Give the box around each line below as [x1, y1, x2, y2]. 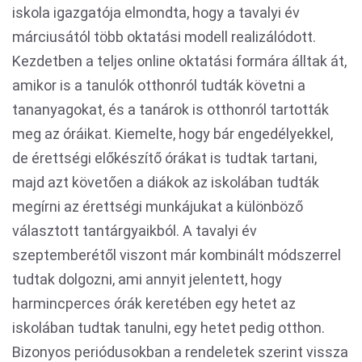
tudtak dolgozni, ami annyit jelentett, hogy [12, 271, 282, 288]
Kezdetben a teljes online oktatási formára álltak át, [12, 53, 347, 69]
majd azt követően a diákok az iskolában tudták [12, 174, 319, 191]
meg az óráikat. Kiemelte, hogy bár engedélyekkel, [12, 125, 333, 142]
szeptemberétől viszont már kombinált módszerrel [12, 246, 341, 263]
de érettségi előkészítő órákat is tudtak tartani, [12, 149, 317, 166]
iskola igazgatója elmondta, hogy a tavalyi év [12, 4, 300, 21]
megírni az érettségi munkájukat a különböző [12, 198, 303, 215]
